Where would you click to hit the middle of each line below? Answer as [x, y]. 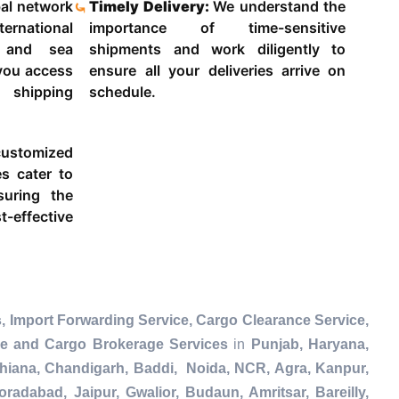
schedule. [123, 92]
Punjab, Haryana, [310, 345]
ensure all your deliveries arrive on [218, 71]
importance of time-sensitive [218, 28]
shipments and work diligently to [218, 49]
